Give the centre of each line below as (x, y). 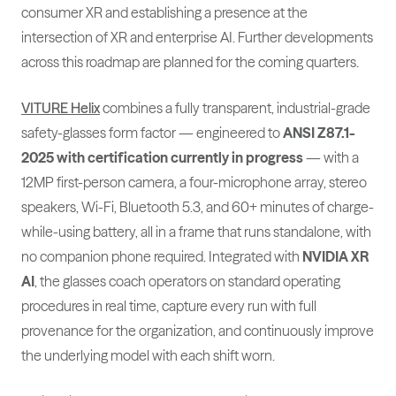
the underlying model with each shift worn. (148, 356)
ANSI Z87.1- (319, 133)
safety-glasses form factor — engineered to (152, 133)
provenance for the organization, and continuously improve (198, 331)
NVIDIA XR (336, 257)
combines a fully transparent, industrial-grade (235, 108)
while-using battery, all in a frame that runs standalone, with (196, 232)
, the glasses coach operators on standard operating (187, 282)
